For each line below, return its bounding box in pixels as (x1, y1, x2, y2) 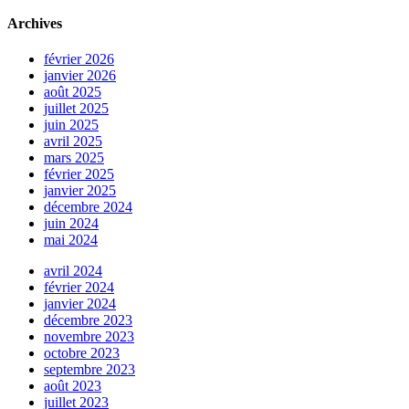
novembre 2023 (44, 328, 134, 344)
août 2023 (44, 377, 101, 393)
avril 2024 (44, 262, 102, 278)
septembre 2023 (44, 361, 135, 377)
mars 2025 (44, 149, 104, 165)
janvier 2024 (44, 295, 116, 311)
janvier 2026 (44, 67, 116, 83)
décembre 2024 (44, 198, 132, 215)
